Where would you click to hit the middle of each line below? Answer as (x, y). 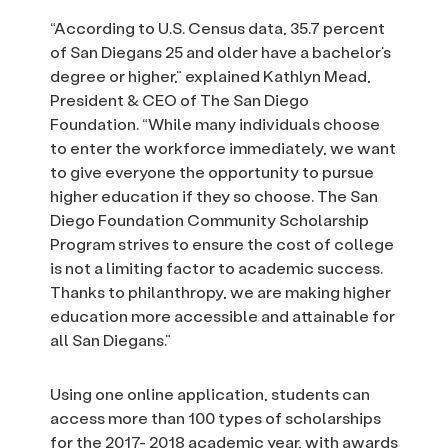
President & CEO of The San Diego (179, 100)
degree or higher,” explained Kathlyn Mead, (210, 76)
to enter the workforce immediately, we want (223, 148)
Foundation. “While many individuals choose (215, 124)
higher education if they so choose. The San (214, 196)
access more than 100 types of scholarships (215, 418)
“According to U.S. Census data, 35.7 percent (217, 28)
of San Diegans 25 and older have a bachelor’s (220, 52)
